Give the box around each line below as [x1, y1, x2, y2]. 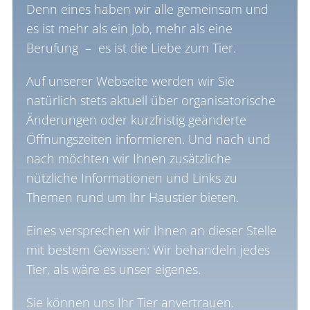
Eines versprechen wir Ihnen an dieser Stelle [26, 221, 277, 239]
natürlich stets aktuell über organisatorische [26, 91, 275, 109]
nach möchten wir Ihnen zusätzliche [26, 149, 231, 167]
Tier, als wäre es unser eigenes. [26, 260, 201, 277]
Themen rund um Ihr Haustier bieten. [26, 188, 239, 206]
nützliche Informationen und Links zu [26, 169, 237, 186]
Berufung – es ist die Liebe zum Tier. [26, 39, 236, 56]
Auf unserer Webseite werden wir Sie [26, 72, 235, 89]
